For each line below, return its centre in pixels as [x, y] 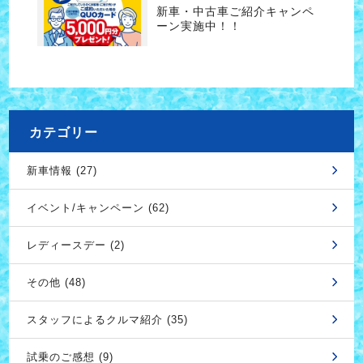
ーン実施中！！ [199, 26]
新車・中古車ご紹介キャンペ [235, 12]
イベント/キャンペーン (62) [98, 207]
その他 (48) [56, 282]
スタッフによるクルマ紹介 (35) [107, 319]
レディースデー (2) [75, 245]
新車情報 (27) [62, 170]
